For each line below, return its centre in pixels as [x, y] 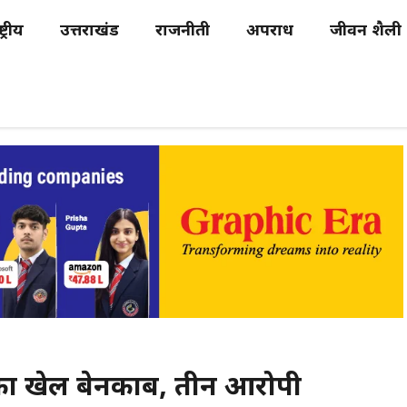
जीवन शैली [366, 31]
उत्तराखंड [89, 31]
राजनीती [183, 31]
